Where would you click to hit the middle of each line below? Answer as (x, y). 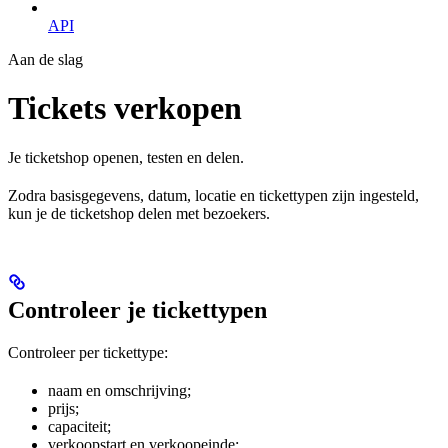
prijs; (63, 408)
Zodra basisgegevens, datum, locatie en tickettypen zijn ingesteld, (213, 195)
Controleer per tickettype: (88, 352)
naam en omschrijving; (119, 390)
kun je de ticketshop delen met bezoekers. (139, 213)
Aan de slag (45, 59)
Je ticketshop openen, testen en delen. (126, 157)
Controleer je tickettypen (137, 309)
